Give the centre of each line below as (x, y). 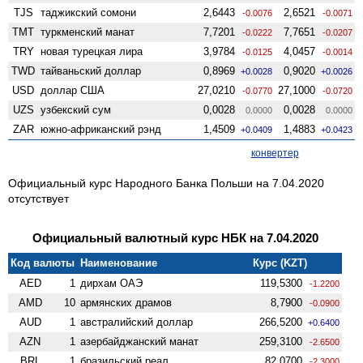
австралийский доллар (137, 322)
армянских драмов (126, 302)
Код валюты (43, 263)
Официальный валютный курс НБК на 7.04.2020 (175, 237)
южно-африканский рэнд (101, 129)
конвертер (275, 153)
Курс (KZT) (280, 263)
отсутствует (38, 198)
